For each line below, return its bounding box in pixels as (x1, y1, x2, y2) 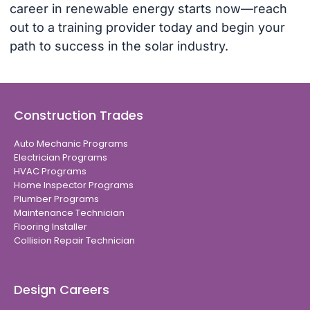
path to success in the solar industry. (9, 39, 228, 54)
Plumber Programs (14, 192, 99, 206)
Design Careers (14, 280, 109, 298)
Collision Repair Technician (14, 233, 135, 247)
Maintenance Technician (14, 206, 125, 219)
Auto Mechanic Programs (14, 136, 128, 150)
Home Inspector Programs (14, 178, 134, 192)
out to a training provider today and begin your (9, 20, 285, 35)
